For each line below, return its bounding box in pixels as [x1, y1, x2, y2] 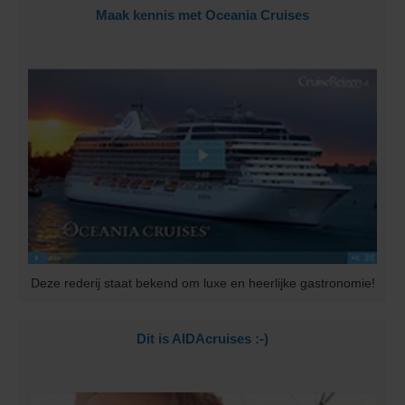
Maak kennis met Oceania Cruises [96, 7, 309, 24]
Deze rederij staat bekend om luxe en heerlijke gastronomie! [30, 275, 375, 290]
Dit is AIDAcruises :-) [137, 330, 268, 346]
